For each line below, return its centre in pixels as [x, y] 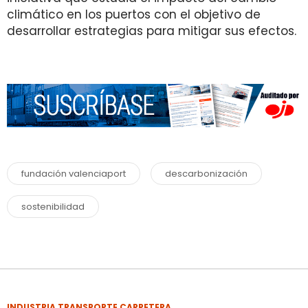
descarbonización [206, 173]
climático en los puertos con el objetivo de [134, 14]
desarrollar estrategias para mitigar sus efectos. [152, 31]
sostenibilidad [53, 206]
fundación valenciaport [74, 173]
